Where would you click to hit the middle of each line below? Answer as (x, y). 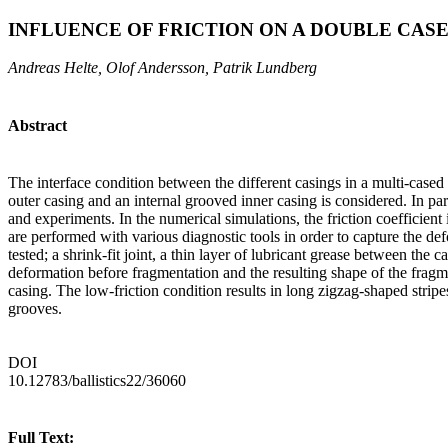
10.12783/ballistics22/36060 (97, 380)
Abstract (37, 125)
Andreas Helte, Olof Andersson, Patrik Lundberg (162, 68)
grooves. (35, 308)
